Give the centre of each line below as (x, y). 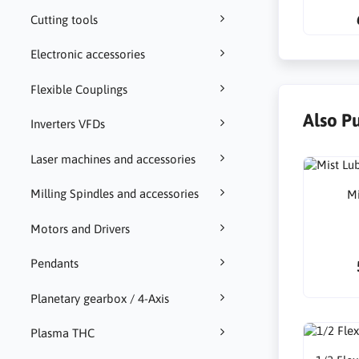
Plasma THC (62, 333)
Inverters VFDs (67, 124)
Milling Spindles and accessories (114, 194)
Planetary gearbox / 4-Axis (99, 298)
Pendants (54, 264)
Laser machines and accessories (113, 159)
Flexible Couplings (79, 89)
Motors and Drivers (80, 228)
